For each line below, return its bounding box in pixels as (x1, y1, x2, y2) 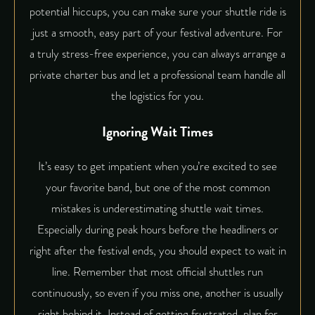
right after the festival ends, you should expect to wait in (29, 241, 286, 259)
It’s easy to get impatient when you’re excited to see (38, 157, 277, 175)
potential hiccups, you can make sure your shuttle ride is (29, 2, 286, 20)
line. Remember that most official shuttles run (52, 262, 263, 281)
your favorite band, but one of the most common (45, 178, 270, 196)
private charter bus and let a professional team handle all (30, 65, 285, 84)
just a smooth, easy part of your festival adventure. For (32, 23, 283, 41)
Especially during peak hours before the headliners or (37, 220, 278, 238)
